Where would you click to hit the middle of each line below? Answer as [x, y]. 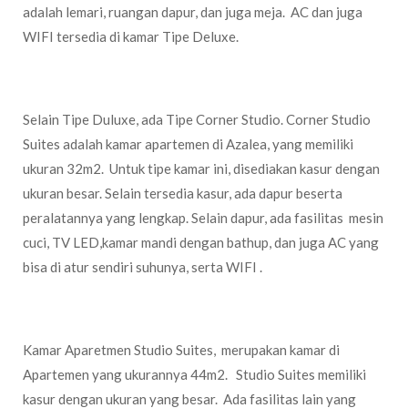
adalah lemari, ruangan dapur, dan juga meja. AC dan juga [193, 12]
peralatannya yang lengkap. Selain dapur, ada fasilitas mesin [203, 218]
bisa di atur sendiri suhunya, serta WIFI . [143, 267]
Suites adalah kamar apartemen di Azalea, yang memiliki [188, 144]
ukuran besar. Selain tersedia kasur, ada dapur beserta [183, 193]
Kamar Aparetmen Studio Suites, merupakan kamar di [181, 350]
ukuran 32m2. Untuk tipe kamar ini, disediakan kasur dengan [201, 168]
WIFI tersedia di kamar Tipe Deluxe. [131, 36]
